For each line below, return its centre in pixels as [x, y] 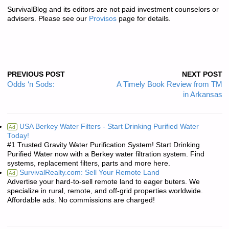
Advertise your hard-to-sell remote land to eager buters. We [103, 181]
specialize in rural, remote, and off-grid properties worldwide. [105, 191]
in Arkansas [202, 94]
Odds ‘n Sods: [31, 84]
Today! [18, 135]
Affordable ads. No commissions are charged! [81, 200]
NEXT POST [202, 74]
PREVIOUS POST [36, 74]
